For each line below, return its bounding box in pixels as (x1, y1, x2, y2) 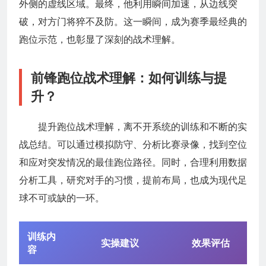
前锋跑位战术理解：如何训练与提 (31, 69, 227, 85)
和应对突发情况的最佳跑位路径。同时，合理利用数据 (19, 156, 247, 168)
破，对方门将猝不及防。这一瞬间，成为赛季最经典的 (19, 15, 247, 27)
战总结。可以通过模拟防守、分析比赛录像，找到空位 (19, 138, 247, 150)
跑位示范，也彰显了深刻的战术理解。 (19, 33, 180, 45)
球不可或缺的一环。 (19, 191, 104, 204)
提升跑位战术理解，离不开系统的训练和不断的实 (38, 120, 247, 132)
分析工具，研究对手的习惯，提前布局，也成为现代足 (19, 173, 247, 186)
